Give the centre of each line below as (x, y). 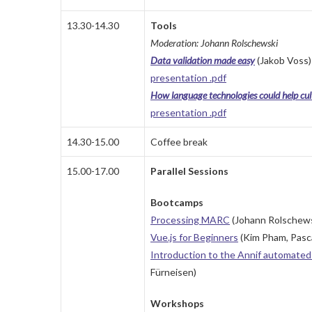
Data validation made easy (203, 61)
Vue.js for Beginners (194, 237)
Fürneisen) (173, 272)
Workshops (177, 304)
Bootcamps (177, 203)
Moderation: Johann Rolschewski (214, 43)
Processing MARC (190, 220)
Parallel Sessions (189, 171)
